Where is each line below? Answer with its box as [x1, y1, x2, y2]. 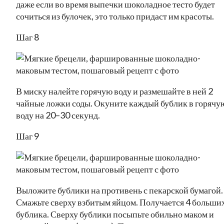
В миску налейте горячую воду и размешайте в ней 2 [16, 85, 213, 96]
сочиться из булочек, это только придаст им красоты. [16, 10, 214, 21]
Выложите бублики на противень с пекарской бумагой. [16, 184, 223, 195]
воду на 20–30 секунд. [16, 109, 100, 120]
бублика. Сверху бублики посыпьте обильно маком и [16, 208, 214, 219]
